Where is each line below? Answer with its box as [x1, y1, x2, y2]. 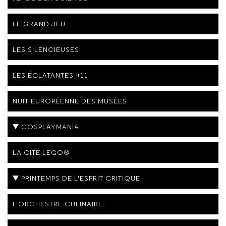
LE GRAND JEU [13, 19, 66, 28]
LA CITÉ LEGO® [13, 147, 70, 157]
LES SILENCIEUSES [13, 44, 79, 54]
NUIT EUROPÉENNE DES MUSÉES [13, 96, 127, 105]
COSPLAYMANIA [21, 122, 79, 131]
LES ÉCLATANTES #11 [13, 70, 88, 80]
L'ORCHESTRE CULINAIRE [13, 199, 103, 208]
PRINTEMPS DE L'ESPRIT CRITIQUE [21, 173, 140, 183]
